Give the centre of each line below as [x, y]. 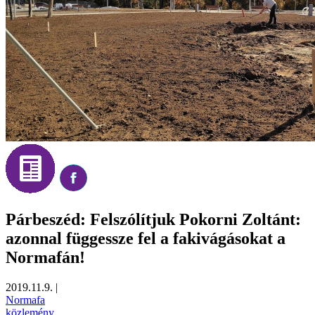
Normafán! [45, 257]
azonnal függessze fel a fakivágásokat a [146, 238]
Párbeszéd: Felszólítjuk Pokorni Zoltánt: [153, 219]
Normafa [25, 300]
